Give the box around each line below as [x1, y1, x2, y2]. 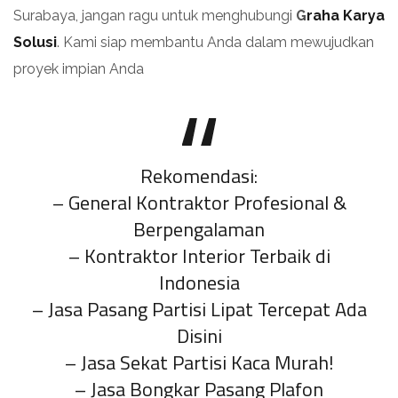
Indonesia [158, 267, 240, 298]
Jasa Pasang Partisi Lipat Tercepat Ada [47, 293, 367, 324]
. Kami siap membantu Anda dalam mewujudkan [57, 33, 374, 51]
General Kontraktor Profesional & [68, 187, 346, 218]
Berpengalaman [133, 213, 265, 244]
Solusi [13, 33, 57, 51]
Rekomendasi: [140, 160, 258, 191]
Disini [176, 320, 222, 351]
